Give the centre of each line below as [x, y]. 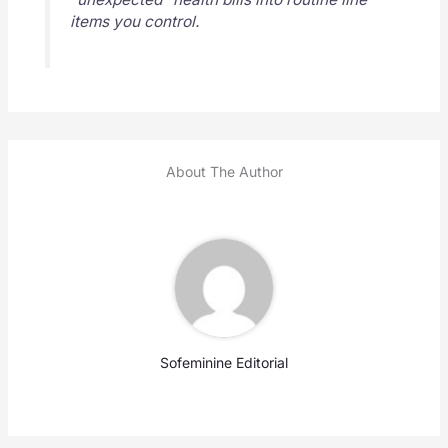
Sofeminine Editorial [224, 363]
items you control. [134, 21]
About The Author [224, 172]
